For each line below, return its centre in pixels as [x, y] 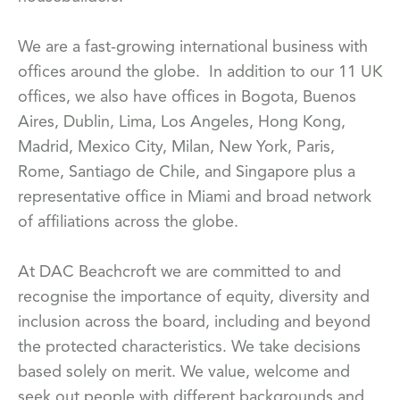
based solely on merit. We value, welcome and [184, 372]
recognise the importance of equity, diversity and [194, 297]
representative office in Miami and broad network [195, 197]
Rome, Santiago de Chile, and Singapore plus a [187, 172]
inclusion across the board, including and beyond [194, 322]
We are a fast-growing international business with [193, 47]
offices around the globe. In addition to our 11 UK [200, 72]
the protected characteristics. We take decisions [189, 347]
